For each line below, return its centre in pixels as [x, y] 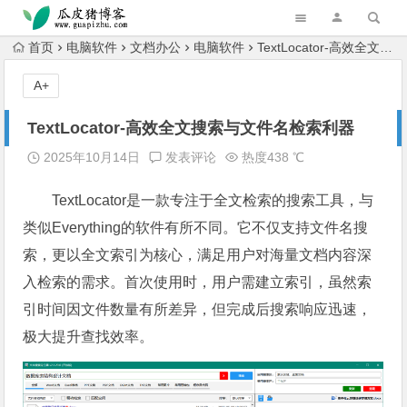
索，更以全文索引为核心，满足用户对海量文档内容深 [198, 255]
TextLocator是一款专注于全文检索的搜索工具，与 [213, 200]
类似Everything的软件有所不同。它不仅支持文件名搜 [196, 228]
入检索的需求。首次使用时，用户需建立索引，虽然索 [198, 282]
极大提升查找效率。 [89, 337]
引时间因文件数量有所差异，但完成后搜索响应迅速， [198, 309]
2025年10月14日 [90, 157]
